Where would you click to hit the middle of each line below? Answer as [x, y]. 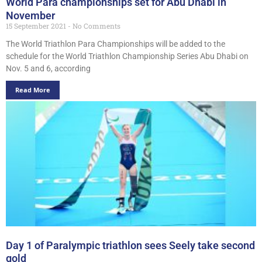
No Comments [96, 25]
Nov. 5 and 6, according [48, 68]
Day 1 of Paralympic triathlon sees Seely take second [130, 245]
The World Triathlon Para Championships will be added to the [116, 44]
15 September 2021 [37, 25]
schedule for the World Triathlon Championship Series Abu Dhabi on [127, 56]
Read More [33, 89]
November [30, 15]
